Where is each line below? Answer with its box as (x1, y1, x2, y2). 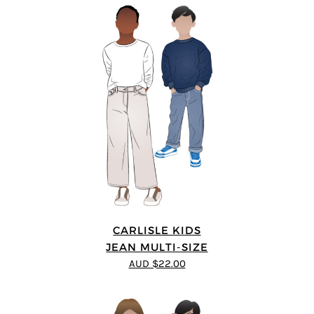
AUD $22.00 (128, 257, 186, 270)
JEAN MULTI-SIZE (106, 240, 208, 254)
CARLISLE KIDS (113, 223, 201, 237)
